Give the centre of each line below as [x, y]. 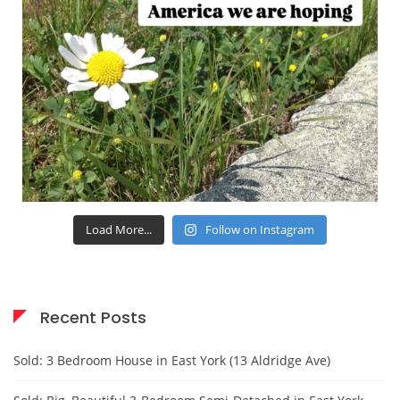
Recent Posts [93, 317]
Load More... [118, 229]
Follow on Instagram [260, 229]
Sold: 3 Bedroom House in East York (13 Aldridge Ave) [172, 360]
